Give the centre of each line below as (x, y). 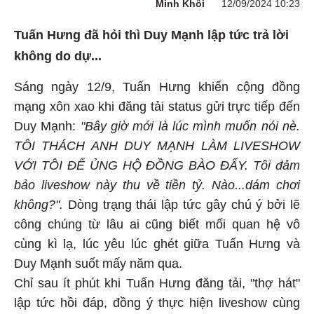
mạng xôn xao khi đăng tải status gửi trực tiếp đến (157, 105)
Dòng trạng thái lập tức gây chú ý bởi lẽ (184, 203)
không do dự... (58, 54)
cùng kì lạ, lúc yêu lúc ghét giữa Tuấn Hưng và (157, 242)
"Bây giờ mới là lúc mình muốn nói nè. (190, 124)
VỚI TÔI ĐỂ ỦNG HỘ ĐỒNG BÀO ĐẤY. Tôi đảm (157, 164)
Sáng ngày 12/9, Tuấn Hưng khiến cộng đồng (157, 85)
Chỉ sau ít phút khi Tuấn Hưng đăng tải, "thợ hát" (157, 281)
